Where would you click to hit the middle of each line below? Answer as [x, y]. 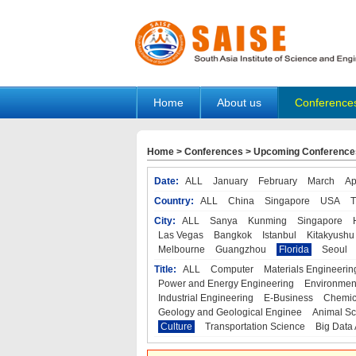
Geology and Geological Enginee [230, 312]
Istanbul [279, 235]
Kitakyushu [330, 235]
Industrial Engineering [205, 298]
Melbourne [181, 250]
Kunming [267, 221]
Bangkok [232, 235]
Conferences [213, 152]
